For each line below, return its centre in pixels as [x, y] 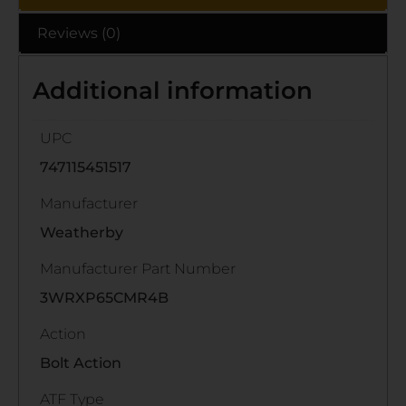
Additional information [173, 90]
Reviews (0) [79, 33]
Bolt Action [81, 362]
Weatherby [82, 232]
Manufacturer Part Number [138, 268]
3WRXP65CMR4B [104, 297]
